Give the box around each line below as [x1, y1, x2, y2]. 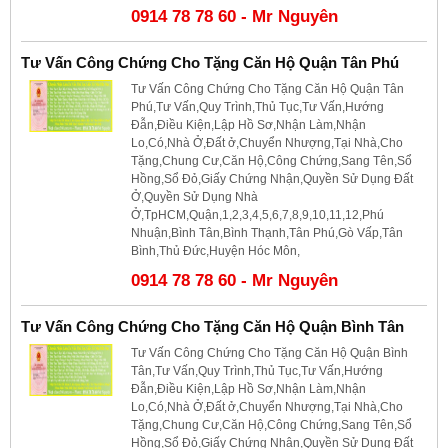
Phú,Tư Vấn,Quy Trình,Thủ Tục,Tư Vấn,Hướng [131, 99, 384, 114]
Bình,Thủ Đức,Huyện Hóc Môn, [131, 243, 300, 258]
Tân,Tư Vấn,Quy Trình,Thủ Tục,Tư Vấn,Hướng [131, 363, 383, 378]
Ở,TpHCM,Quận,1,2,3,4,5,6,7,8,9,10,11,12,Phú [131, 207, 384, 222]
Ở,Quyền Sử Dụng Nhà [131, 189, 258, 204]
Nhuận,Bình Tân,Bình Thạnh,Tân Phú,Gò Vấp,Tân [131, 225, 403, 240]
